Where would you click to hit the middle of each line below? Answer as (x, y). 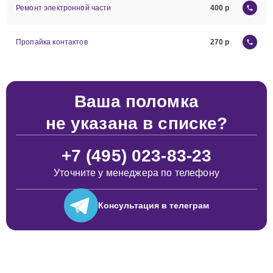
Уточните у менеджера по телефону (136, 173)
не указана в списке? (136, 123)
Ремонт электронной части (64, 8)
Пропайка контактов (52, 42)
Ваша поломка (136, 101)
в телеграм (184, 205)
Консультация (129, 205)
